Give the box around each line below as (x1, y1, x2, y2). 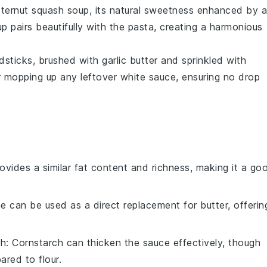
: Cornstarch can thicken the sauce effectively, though (6, 237, 260, 249)
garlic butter (102, 54, 158, 66)
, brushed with (32, 54, 102, 66)
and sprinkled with (157, 54, 246, 66)
